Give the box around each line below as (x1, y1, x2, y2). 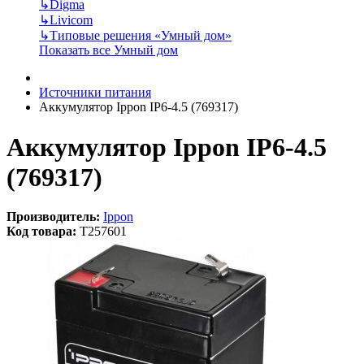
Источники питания (39, 85, 151, 100)
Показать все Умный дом (39, 43, 178, 58)
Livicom (50, 13, 93, 28)
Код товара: (6, 223, 76, 238)
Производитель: (6, 209, 100, 223)
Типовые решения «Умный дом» (50, 28, 232, 43)
